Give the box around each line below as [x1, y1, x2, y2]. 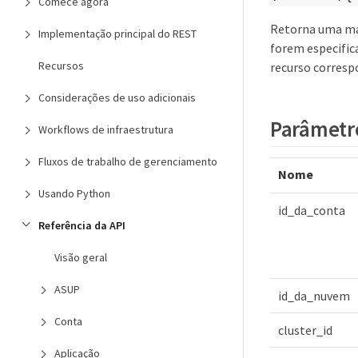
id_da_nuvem [278, 288, 350, 304]
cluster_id [278, 322, 332, 339]
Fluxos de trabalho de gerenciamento [38, 154, 217, 169]
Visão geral [54, 250, 107, 265]
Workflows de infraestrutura [38, 122, 173, 137]
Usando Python [38, 186, 110, 201]
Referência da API [38, 218, 125, 233]
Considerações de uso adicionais [38, 90, 196, 105]
